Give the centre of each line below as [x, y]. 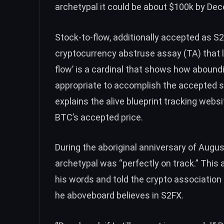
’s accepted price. [108, 117]
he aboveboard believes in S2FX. [119, 195]
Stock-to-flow [82, 37]
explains [72, 101]
